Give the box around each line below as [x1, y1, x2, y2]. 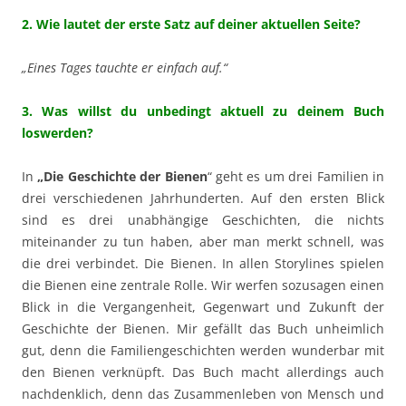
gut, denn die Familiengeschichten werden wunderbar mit [22, 341, 384, 359]
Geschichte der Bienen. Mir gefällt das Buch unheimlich [22, 319, 384, 337]
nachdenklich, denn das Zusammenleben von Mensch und [22, 384, 384, 402]
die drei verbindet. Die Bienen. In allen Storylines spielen [22, 254, 384, 272]
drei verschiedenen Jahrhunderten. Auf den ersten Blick [22, 188, 384, 207]
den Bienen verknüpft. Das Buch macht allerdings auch [22, 362, 384, 381]
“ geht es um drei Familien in [207, 167, 385, 185]
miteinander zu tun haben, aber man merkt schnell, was [22, 232, 384, 250]
